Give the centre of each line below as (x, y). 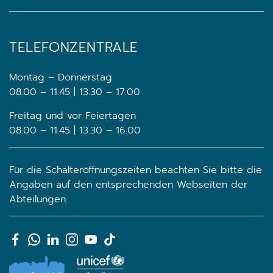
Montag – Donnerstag (61, 77)
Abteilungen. (38, 199)
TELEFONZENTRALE (74, 47)
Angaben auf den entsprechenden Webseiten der (128, 185)
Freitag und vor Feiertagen (73, 116)
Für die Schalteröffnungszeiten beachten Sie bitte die (136, 170)
